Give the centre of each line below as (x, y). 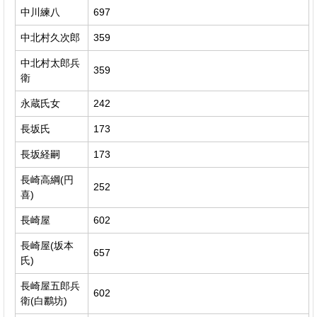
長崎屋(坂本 (47, 245)
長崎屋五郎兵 (50, 286)
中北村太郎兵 (50, 63)
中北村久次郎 (50, 37)
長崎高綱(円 (47, 179)
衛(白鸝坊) (44, 300)
